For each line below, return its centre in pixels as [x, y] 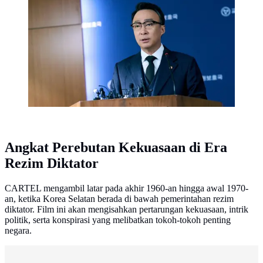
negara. [18, 231]
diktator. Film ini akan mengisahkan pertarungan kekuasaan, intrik [127, 210]
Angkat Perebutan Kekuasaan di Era [116, 148]
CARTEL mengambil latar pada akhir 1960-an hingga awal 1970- [127, 188]
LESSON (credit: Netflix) [76, 9]
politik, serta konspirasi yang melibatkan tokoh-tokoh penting [118, 220]
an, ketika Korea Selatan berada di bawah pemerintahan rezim [119, 199]
